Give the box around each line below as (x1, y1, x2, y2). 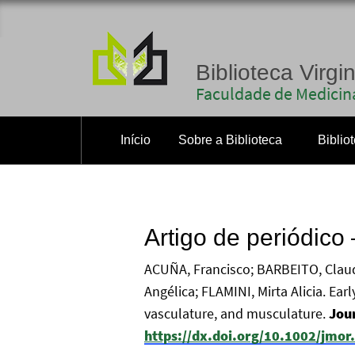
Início (120, 133, 151, 147)
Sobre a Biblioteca (178, 133, 282, 147)
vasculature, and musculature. (144, 304, 329, 323)
